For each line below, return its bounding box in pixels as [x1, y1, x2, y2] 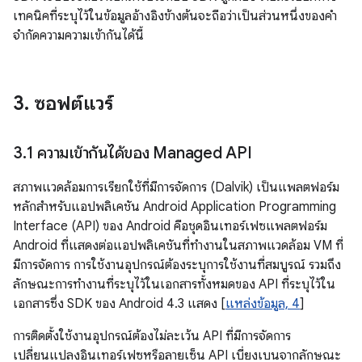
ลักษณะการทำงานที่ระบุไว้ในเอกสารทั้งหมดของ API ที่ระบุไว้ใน [13, 276, 335, 293]
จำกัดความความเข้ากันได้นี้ [13, 27, 144, 44]
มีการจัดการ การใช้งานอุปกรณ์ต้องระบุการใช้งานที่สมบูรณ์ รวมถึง [13, 257, 341, 273]
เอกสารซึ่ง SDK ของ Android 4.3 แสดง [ [13, 296, 225, 312]
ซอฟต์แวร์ [29, 91, 113, 116]
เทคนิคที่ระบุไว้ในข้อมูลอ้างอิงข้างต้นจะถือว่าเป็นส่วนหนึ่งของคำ [13, 8, 337, 24]
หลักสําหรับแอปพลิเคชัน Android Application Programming [13, 199, 336, 215]
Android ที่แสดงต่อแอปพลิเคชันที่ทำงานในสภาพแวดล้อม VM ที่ [13, 238, 343, 254]
